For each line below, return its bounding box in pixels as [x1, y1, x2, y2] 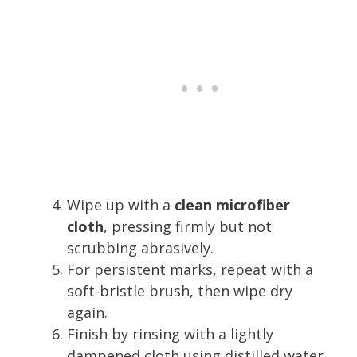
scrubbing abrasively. [67, 237, 214, 257]
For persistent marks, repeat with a [67, 259, 313, 279]
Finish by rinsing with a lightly [67, 324, 273, 343]
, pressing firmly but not [104, 216, 272, 236]
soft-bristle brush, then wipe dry [67, 280, 292, 300]
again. [67, 302, 108, 322]
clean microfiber [175, 194, 290, 214]
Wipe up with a [67, 194, 175, 214]
